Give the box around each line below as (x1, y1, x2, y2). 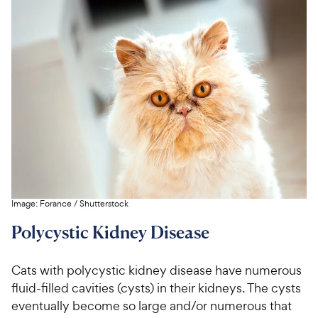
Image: (11, 197, 40, 209)
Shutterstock (79, 197, 128, 209)
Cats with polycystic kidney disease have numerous (11, 261, 302, 278)
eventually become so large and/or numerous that (11, 297, 292, 314)
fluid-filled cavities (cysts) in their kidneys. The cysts (11, 279, 301, 296)
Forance (40, 197, 72, 209)
